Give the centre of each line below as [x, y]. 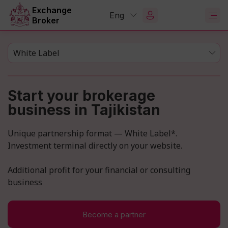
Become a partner [114, 214]
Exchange [52, 10]
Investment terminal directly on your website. [95, 146]
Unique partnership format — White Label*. [92, 133]
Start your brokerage [81, 96]
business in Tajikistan [84, 110]
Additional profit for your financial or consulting [99, 170]
